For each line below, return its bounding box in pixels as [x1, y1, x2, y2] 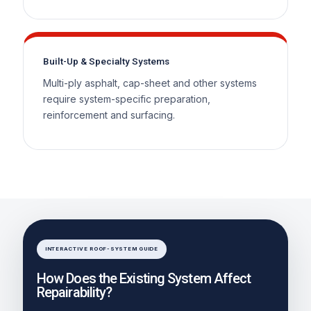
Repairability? [36, 283, 112, 301]
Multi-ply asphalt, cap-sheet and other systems [42, 76, 257, 89]
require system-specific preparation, [42, 92, 210, 105]
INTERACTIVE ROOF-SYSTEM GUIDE [44, 245, 158, 252]
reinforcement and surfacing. [42, 108, 175, 121]
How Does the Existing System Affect [36, 269, 251, 287]
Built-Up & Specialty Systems [42, 55, 169, 67]
